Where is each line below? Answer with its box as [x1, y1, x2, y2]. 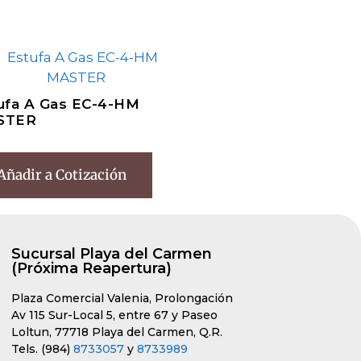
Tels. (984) [11, 342, 73, 357]
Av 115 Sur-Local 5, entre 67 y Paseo [11, 308, 218, 323]
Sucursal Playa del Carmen [11, 245, 212, 263]
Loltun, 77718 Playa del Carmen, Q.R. [11, 325, 222, 340]
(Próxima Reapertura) [11, 259, 172, 278]
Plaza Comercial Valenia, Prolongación [11, 291, 233, 306]
